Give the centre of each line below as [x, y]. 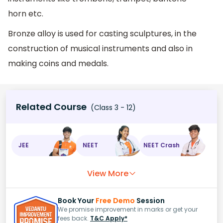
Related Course [51, 107]
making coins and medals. [58, 64]
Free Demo [115, 200]
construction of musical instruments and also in [100, 49]
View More [108, 173]
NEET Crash [162, 145]
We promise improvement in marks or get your [128, 209]
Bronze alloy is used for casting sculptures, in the [102, 34]
